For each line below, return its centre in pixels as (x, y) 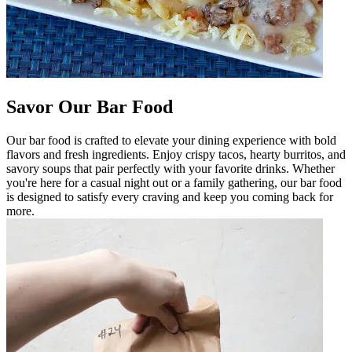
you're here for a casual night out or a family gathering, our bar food (174, 182)
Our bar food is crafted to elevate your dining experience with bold (171, 140)
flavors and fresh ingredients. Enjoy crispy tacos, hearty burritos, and (176, 154)
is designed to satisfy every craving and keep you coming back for (170, 196)
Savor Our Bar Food (90, 106)
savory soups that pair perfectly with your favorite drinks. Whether (170, 168)
